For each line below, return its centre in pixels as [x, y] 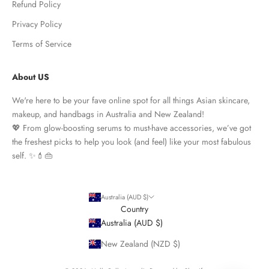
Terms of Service [42, 44]
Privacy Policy [37, 24]
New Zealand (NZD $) [141, 244]
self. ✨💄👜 [32, 156]
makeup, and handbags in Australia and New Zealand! [108, 114]
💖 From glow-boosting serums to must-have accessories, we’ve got [131, 128]
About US [31, 77]
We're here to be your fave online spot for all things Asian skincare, [131, 101]
